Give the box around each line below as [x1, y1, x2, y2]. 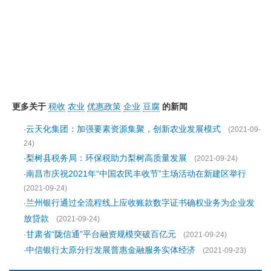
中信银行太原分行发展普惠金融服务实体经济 [26, 245, 195, 255]
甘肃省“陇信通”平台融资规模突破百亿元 [26, 229, 176, 240]
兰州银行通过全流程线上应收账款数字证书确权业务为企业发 [26, 198, 255, 208]
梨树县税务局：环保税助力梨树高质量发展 [26, 153, 187, 163]
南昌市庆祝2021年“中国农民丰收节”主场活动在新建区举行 [26, 169, 246, 179]
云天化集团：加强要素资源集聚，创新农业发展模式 [26, 124, 221, 134]
